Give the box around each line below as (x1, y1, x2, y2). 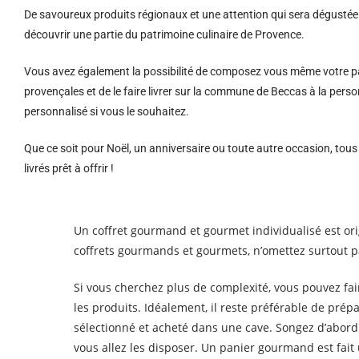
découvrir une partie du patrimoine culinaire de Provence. (24, 28, 305, 41)
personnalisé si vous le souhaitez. (24, 105, 189, 118)
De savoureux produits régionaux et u (24, 8, 208, 21)
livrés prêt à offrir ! (24, 162, 114, 175)
